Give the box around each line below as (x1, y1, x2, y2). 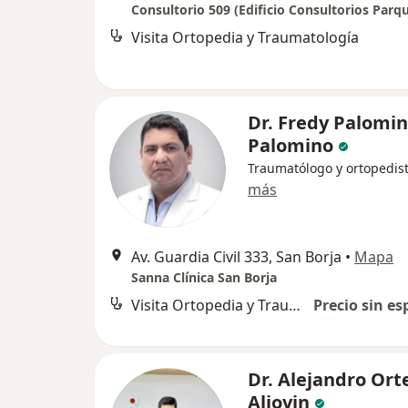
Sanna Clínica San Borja (131, 269, 277, 286)
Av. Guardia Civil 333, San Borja (131, 247, 342, 267)
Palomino (248, 133, 333, 158)
